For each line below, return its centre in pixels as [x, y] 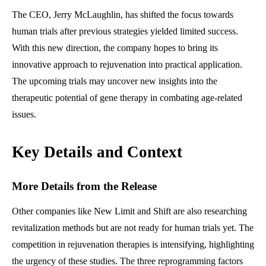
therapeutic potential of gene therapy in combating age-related [127, 98]
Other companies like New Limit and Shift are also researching [129, 211]
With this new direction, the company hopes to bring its [115, 48]
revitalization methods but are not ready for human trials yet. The [133, 228]
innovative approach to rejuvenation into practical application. [127, 65]
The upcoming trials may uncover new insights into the [115, 81]
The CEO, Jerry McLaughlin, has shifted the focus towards [123, 15]
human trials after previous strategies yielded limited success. [125, 31]
